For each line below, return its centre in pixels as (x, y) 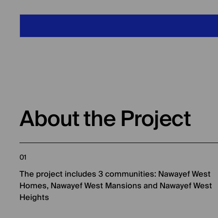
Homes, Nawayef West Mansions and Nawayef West (116, 186)
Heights (34, 198)
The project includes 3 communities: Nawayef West (115, 174)
